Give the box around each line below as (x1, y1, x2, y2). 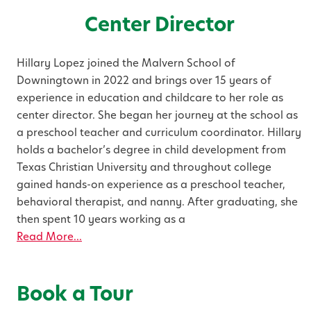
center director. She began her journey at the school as (17, 108, 298, 123)
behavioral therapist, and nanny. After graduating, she (17, 194, 298, 210)
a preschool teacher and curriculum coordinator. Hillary (17, 125, 301, 140)
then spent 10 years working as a (17, 212, 185, 227)
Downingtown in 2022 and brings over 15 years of (17, 73, 271, 88)
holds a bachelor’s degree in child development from (17, 142, 286, 158)
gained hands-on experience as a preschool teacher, (17, 177, 285, 192)
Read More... (17, 229, 82, 244)
